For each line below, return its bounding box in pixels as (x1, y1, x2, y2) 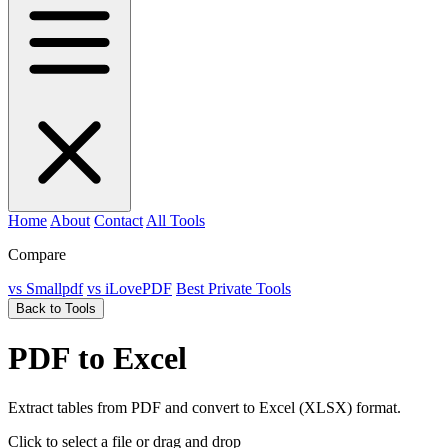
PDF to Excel (8, 340, 187, 377)
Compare (8, 246, 66, 263)
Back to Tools (16, 301, 96, 316)
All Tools (146, 212, 205, 229)
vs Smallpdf (8, 280, 83, 297)
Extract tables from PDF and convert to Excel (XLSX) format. (8, 398, 401, 416)
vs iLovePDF (87, 280, 172, 297)
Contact (94, 212, 143, 229)
